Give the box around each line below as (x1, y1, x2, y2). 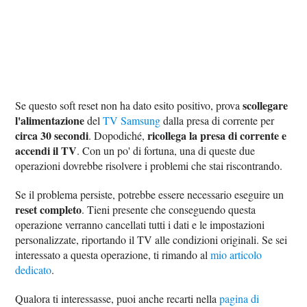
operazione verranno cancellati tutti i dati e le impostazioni (15, 217, 265, 232)
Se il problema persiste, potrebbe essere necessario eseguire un (15, 186, 284, 201)
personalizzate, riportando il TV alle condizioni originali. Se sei (15, 232, 288, 247)
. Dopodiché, (88, 127, 148, 143)
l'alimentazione (15, 112, 85, 128)
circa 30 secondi (15, 127, 89, 143)
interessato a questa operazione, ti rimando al (15, 247, 211, 262)
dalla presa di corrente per (160, 112, 275, 127)
